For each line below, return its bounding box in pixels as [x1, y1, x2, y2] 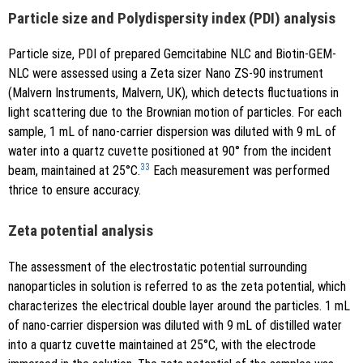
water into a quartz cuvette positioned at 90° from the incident [8, 143, 331, 160]
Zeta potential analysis [8, 222, 153, 241]
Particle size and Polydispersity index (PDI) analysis [8, 9, 335, 28]
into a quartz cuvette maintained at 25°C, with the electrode [8, 337, 316, 353]
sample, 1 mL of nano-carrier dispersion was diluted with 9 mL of [8, 124, 336, 140]
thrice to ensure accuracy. [8, 182, 141, 199]
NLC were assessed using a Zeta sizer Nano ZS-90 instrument [8, 66, 323, 82]
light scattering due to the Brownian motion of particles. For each [8, 105, 342, 121]
